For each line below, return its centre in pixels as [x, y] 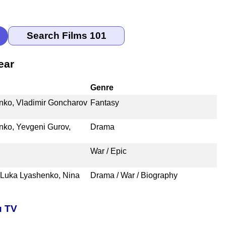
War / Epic [108, 151]
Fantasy [104, 102]
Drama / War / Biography [134, 175]
